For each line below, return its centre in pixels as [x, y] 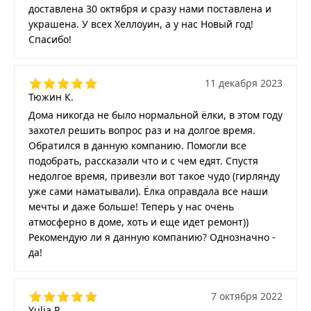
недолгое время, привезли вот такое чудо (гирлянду [154, 176]
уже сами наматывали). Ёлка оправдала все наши [148, 191]
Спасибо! [50, 39]
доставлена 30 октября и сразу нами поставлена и [150, 8]
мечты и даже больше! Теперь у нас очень [131, 206]
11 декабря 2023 [244, 83]
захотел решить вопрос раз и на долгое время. [142, 130]
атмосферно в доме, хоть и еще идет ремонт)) [138, 221]
